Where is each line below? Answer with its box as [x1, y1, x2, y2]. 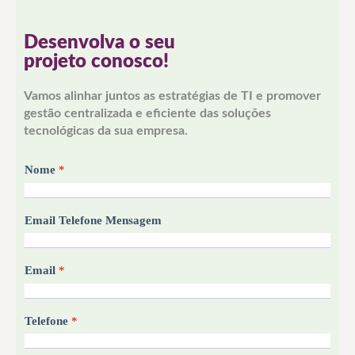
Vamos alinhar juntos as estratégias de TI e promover [24, 90, 321, 102]
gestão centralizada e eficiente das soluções [24, 107, 271, 120]
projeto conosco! [24, 52, 169, 71]
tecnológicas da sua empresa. [24, 124, 188, 137]
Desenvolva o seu [24, 33, 175, 52]
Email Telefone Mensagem [25, 213, 162, 227]
